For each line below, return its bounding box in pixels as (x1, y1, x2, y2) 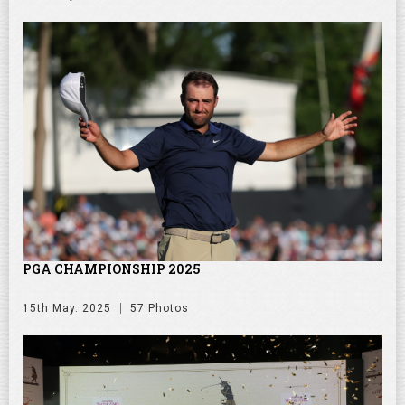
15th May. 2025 (23, 301, 111, 315)
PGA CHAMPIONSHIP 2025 (23, 259, 200, 278)
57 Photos (130, 301, 189, 315)
